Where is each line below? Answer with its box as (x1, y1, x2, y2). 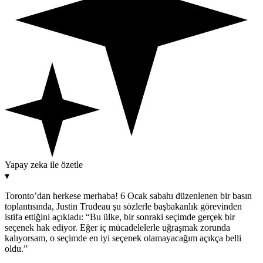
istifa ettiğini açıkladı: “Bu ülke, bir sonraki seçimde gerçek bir (5, 211, 235, 222)
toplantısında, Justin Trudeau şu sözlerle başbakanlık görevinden (5, 201, 242, 211)
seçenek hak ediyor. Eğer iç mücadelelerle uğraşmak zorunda (5, 222, 230, 232)
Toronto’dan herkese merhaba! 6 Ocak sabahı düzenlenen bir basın (5, 190, 252, 201)
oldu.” (5, 243, 28, 254)
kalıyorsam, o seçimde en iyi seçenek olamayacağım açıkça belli (5, 232, 241, 243)
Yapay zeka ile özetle (5, 159, 83, 170)
